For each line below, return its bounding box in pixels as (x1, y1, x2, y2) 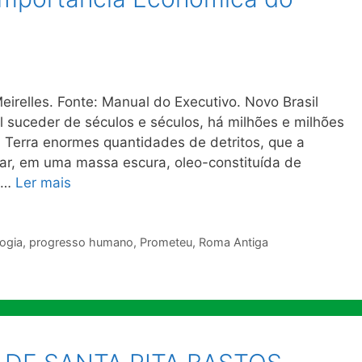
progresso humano (28, 235, 133, 250)
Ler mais (15, 175, 71, 192)
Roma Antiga (198, 235, 268, 250)
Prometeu (139, 235, 192, 250)
